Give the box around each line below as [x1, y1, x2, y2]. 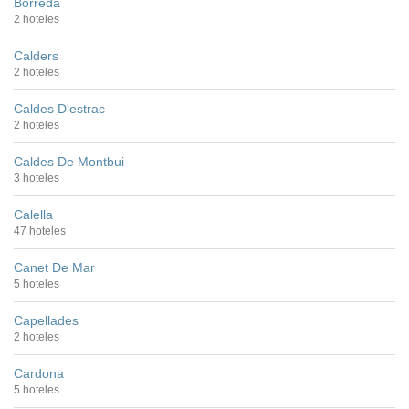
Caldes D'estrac [14, 100, 105, 116]
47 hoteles [14, 224, 66, 237]
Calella [14, 206, 53, 222]
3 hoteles [14, 171, 59, 184]
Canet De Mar [14, 259, 95, 275]
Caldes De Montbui [14, 153, 124, 169]
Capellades [14, 312, 79, 328]
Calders [14, 47, 58, 63]
